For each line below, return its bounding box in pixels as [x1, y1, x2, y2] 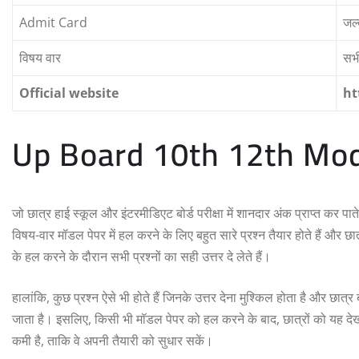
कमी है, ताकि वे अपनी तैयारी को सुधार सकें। [12, 332, 213, 350]
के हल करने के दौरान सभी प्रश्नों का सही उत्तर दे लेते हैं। [12, 248, 271, 266]
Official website [19, 84, 119, 103]
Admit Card [19, 14, 87, 32]
